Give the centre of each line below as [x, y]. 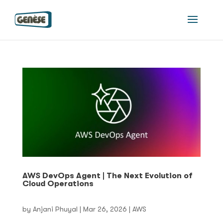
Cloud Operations [58, 184]
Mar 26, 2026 [105, 209]
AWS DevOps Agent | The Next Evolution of [107, 176]
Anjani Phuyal [55, 209]
